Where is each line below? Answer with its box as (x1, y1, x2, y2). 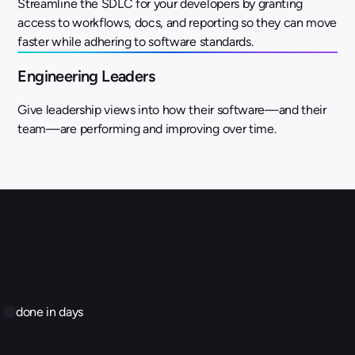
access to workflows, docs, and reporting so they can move (17, 14, 338, 30)
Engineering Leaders (17, 66, 155, 86)
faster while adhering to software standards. (17, 33, 254, 49)
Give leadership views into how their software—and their (17, 101, 326, 117)
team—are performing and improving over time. (17, 120, 277, 136)
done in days (16, 303, 84, 319)
